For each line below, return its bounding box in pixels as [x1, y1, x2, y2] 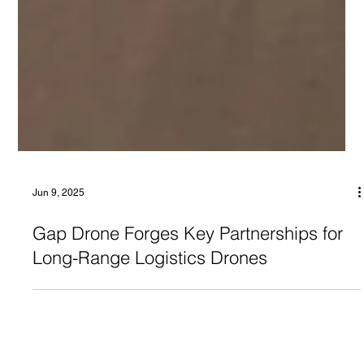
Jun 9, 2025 [32, 251, 85, 263]
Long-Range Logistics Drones [32, 310, 268, 334]
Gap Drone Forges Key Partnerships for [32, 286, 344, 310]
